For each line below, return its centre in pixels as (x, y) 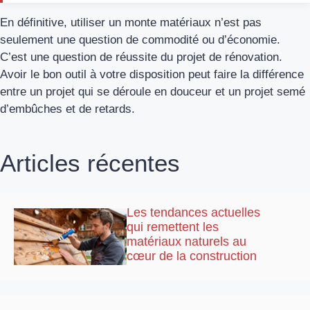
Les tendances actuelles (194, 213)
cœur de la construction (192, 256)
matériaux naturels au (187, 242)
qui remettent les (173, 227)
